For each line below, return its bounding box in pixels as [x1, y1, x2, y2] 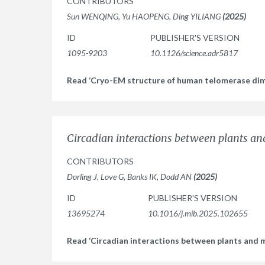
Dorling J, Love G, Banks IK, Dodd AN [67, 172, 193, 182]
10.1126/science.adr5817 [150, 48, 238, 58]
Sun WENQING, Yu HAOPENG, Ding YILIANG [67, 11, 222, 21]
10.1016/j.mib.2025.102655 [148, 208, 248, 218]
